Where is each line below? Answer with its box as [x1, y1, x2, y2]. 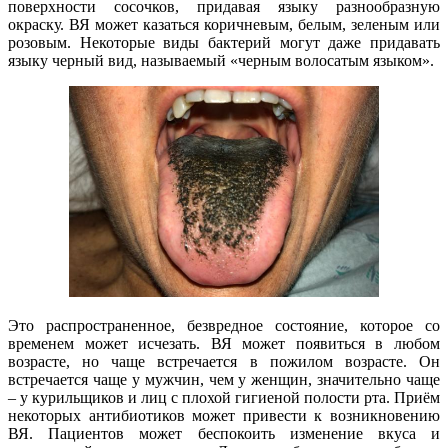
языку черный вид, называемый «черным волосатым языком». [8, 51, 434, 69]
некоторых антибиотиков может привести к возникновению [8, 406, 440, 424]
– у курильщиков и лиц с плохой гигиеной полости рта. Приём [8, 388, 440, 406]
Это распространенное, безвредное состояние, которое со [8, 316, 440, 334]
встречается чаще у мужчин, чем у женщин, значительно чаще [8, 370, 440, 388]
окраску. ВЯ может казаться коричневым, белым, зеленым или [8, 15, 440, 33]
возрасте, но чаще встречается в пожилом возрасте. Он [8, 352, 440, 370]
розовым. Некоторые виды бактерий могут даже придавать [8, 33, 440, 51]
